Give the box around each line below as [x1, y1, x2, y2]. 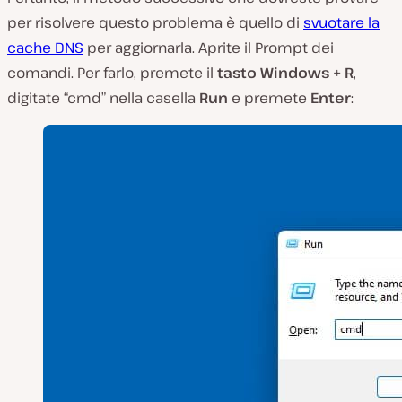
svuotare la [303, 12, 380, 32]
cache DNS [7, 37, 83, 57]
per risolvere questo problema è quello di [7, 12, 303, 32]
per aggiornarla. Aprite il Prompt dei [83, 37, 334, 57]
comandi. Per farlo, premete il [7, 62, 217, 83]
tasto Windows [217, 62, 333, 83]
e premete [228, 87, 310, 108]
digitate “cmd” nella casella [7, 87, 199, 108]
